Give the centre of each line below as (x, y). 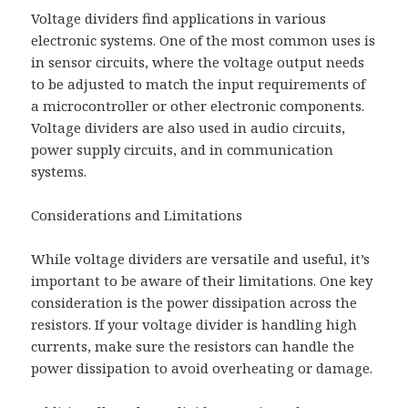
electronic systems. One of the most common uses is (204, 41)
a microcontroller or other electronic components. (198, 106)
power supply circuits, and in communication (183, 150)
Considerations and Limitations (137, 215)
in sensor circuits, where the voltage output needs (198, 62)
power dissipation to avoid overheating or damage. (202, 368)
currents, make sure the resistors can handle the (193, 347)
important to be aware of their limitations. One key (202, 281)
